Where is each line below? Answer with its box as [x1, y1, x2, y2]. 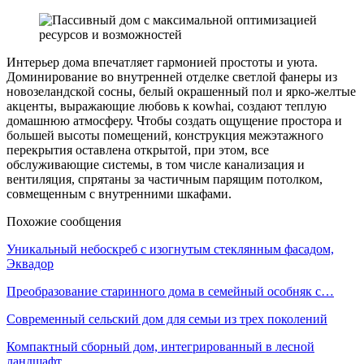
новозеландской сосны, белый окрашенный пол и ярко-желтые [6, 84, 356, 98]
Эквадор [6, 256, 54, 271]
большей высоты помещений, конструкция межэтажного [6, 128, 323, 142]
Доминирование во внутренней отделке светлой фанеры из [6, 69, 337, 84]
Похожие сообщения [6, 214, 121, 228]
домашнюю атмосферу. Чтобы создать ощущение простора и [6, 113, 342, 128]
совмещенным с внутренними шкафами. [6, 186, 232, 201]
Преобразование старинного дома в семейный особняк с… [6, 284, 334, 298]
